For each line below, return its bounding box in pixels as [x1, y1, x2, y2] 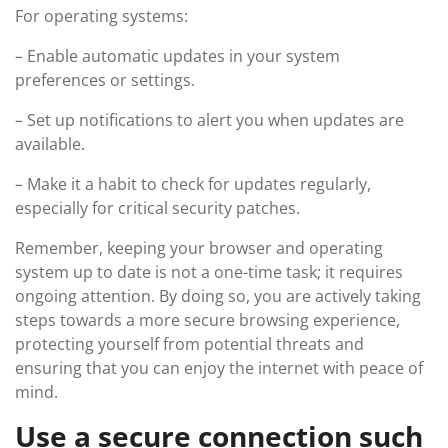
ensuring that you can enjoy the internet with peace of [15, 357, 423, 379]
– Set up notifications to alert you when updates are [15, 109, 404, 131]
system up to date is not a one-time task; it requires [15, 261, 403, 283]
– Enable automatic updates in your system [15, 45, 340, 67]
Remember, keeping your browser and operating [15, 237, 383, 259]
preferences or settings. [15, 69, 195, 91]
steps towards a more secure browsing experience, [15, 309, 400, 331]
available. [15, 133, 85, 155]
